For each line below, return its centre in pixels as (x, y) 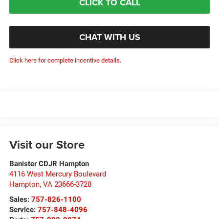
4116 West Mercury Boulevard (57, 174)
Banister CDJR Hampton (49, 164)
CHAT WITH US (109, 37)
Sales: (20, 199)
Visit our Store (47, 144)
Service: (23, 209)
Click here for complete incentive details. (65, 61)
